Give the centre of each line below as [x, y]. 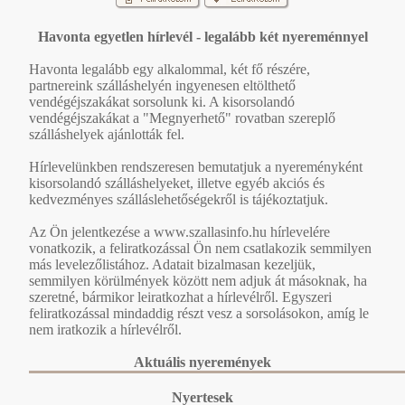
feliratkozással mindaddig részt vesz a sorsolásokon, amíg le [199, 313]
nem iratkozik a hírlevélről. [105, 329]
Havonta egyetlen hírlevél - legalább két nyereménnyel [202, 36]
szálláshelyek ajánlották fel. [107, 134]
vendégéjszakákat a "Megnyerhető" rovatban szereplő [182, 118]
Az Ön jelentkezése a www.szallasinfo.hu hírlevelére [179, 231]
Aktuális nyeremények [202, 362]
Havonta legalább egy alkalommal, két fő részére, [170, 69]
